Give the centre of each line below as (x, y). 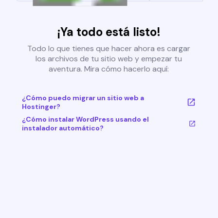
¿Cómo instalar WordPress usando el (85, 119)
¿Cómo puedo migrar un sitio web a (83, 98)
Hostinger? (41, 107)
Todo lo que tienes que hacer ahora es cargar (109, 49)
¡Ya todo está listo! (109, 32)
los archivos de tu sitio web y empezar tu (109, 59)
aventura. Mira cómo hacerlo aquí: (109, 69)
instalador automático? (63, 128)
